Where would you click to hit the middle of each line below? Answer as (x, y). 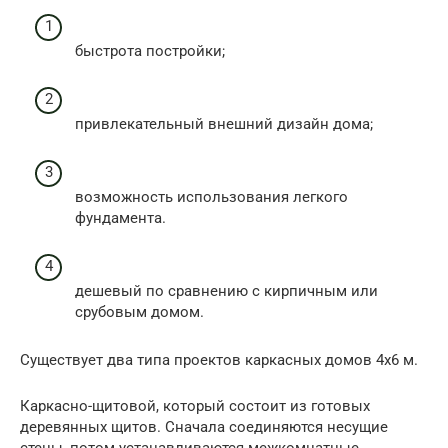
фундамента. (120, 218)
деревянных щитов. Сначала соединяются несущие (204, 427)
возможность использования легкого (211, 197)
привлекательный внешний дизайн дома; (224, 124)
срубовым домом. (139, 312)
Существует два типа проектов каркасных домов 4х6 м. (219, 360)
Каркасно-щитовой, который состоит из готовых (195, 406)
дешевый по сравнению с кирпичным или (226, 291)
